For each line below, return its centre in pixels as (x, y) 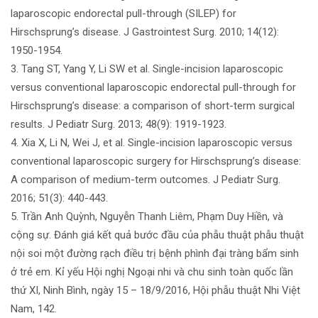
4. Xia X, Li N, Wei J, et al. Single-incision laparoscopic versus (152, 142)
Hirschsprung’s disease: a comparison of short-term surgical (153, 105)
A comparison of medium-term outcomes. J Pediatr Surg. (146, 179)
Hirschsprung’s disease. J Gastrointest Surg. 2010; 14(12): (145, 32)
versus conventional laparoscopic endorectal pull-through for (153, 87)
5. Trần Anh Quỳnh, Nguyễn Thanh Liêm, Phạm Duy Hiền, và (147, 216)
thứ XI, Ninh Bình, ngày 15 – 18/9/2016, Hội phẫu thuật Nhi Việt (155, 290)
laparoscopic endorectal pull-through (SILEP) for (124, 13)
